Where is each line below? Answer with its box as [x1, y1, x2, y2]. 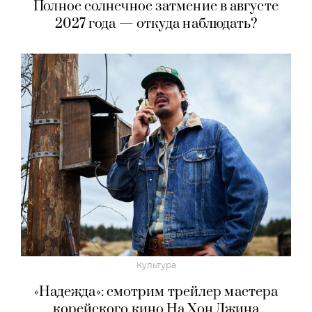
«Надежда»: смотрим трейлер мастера [33, 283, 279, 302]
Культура [136, 260, 176, 271]
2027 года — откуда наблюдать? [54, 15, 258, 33]
